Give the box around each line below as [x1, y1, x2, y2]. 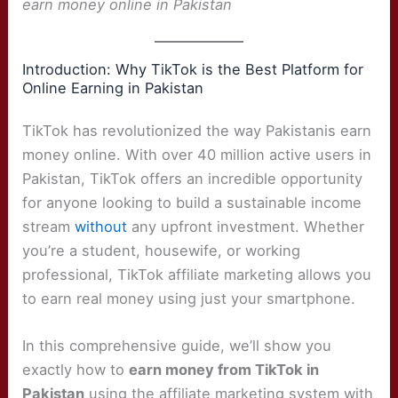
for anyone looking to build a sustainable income [22, 194, 362, 212]
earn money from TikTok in [129, 361, 320, 379]
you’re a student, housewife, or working [22, 242, 301, 260]
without [75, 218, 128, 236]
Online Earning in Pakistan [22, 78, 204, 97]
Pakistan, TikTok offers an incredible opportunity [22, 170, 363, 188]
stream [22, 218, 76, 236]
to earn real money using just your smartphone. [22, 290, 356, 308]
